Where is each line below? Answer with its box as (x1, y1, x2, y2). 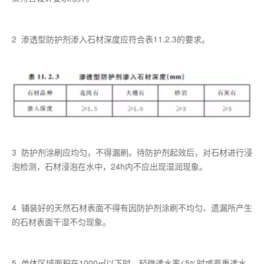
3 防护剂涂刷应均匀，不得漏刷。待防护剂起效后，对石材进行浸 (12, 146, 252, 159)
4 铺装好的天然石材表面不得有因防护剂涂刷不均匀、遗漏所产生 (12, 202, 252, 214)
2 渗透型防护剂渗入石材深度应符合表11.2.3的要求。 (12, 32, 210, 45)
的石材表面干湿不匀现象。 (12, 216, 111, 228)
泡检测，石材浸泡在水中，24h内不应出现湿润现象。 (12, 160, 207, 173)
